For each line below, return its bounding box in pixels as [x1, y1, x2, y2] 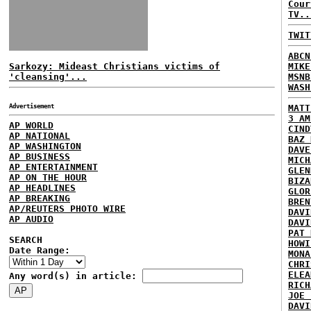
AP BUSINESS [9, 151, 70, 162]
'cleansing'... [9, 72, 87, 82]
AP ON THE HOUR [9, 172, 87, 183]
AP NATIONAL [9, 131, 70, 141]
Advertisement [9, 103, 54, 110]
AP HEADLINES [9, 183, 76, 193]
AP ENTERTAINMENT [9, 162, 98, 172]
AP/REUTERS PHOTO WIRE [9, 203, 126, 214]
